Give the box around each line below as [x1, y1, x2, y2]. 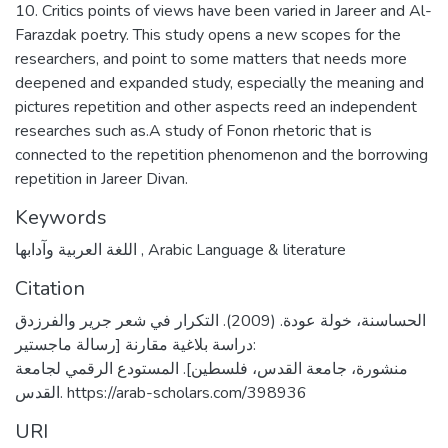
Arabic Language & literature [144, 239, 346, 261]
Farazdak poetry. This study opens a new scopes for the [15, 24, 401, 46]
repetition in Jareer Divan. [15, 168, 188, 190]
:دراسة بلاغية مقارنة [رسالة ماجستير [15, 334, 256, 356]
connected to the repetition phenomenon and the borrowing [15, 144, 428, 166]
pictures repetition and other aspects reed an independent [15, 96, 417, 118]
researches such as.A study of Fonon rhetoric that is [15, 120, 372, 142]
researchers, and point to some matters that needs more [15, 48, 407, 70]
